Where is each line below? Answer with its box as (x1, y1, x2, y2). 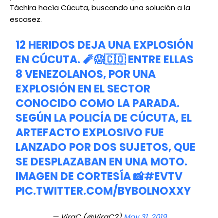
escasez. (10, 14, 42, 25)
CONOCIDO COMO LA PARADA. (16, 96, 180, 111)
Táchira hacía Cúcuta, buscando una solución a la (10, 2, 190, 13)
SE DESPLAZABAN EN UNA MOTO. (16, 154, 188, 170)
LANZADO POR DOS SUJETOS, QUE (16, 140, 196, 155)
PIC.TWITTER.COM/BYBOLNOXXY (16, 183, 191, 199)
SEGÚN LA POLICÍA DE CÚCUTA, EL (16, 110, 192, 126)
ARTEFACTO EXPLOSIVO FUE (16, 125, 164, 141)
